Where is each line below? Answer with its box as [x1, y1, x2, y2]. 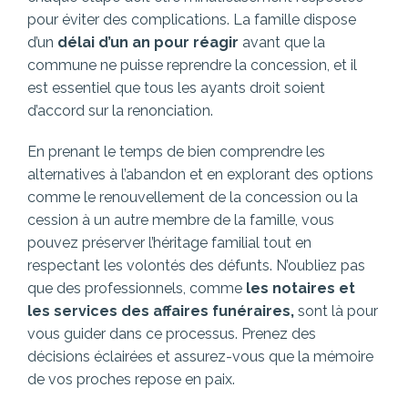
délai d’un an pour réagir [57, 33, 239, 51]
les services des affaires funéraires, [27, 301, 298, 320]
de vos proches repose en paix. [27, 370, 235, 388]
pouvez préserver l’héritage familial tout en [27, 233, 311, 251]
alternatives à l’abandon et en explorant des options [27, 165, 373, 183]
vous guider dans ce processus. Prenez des [27, 324, 316, 342]
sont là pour [298, 301, 378, 320]
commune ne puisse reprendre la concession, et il [27, 56, 357, 74]
